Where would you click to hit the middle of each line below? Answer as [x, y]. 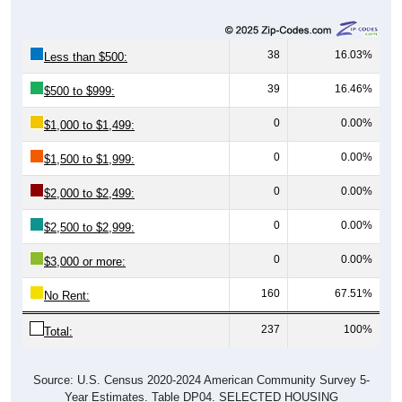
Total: [58, 331]
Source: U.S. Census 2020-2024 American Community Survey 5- [201, 380]
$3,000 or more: [85, 261]
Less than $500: [86, 57]
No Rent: [67, 295]
